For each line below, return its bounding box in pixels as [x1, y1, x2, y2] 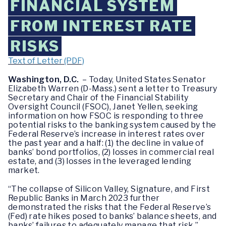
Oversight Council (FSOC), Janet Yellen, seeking [8, 102, 198, 112]
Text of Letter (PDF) [8, 56, 84, 66]
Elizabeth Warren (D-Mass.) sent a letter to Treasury [8, 84, 217, 94]
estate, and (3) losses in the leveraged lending [8, 156, 192, 166]
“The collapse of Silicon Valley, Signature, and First [8, 184, 210, 194]
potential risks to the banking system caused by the [8, 120, 216, 130]
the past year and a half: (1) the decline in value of [8, 138, 204, 148]
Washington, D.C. [8, 75, 81, 85]
